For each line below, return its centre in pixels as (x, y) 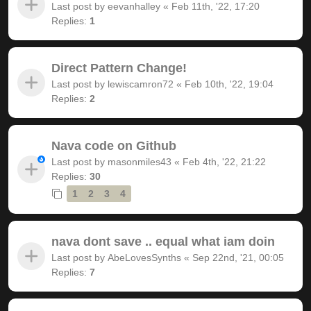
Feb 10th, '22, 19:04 (229, 84)
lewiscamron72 (141, 84)
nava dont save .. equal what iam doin (163, 241)
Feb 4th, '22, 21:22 (224, 161)
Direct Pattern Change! (119, 68)
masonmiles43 (140, 161)
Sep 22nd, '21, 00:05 (238, 257)
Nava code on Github (114, 145)
